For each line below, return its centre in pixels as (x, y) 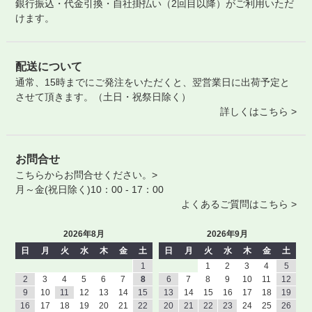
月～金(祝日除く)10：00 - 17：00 (90, 190)
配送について (49, 66)
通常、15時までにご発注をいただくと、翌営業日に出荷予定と (153, 82)
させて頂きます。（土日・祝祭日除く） (103, 96)
